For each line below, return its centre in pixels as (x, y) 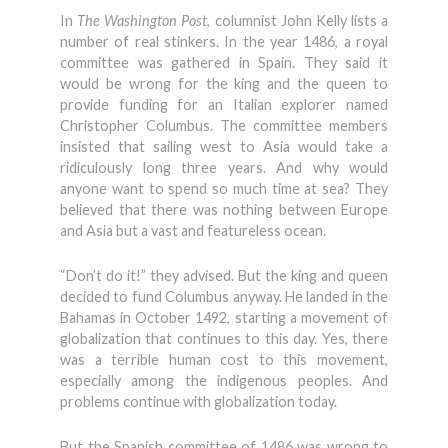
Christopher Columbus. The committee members (224, 125)
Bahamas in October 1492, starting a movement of (224, 317)
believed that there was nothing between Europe (224, 209)
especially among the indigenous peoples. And (224, 380)
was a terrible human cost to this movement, (224, 359)
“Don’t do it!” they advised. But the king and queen (224, 275)
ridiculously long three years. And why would (224, 167)
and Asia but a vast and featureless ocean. (193, 230)
